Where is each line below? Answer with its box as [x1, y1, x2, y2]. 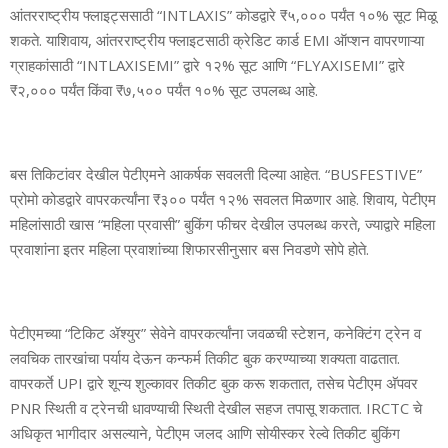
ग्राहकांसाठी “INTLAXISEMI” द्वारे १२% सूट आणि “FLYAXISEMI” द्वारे [10, 54, 405, 75]
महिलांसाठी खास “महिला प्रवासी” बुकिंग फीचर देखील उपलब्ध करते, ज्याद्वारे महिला [10, 213, 435, 234]
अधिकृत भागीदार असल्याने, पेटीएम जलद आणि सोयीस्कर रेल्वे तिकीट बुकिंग [10, 422, 400, 443]
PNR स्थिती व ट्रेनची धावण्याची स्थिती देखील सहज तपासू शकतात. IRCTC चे [10, 397, 422, 418]
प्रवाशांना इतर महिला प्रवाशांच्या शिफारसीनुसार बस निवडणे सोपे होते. [10, 238, 369, 259]
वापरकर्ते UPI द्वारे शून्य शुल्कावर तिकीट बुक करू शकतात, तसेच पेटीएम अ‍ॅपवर [10, 372, 418, 393]
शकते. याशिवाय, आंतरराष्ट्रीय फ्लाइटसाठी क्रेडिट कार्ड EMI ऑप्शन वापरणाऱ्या [10, 29, 424, 50]
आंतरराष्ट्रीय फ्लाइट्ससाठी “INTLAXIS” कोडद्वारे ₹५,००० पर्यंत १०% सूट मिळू [10, 4, 437, 25]
